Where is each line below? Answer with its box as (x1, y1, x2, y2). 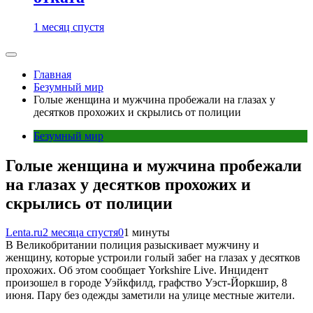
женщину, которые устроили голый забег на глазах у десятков (6, 252, 300, 264)
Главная (34, 68, 71, 80)
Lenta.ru (6, 226, 43, 239)
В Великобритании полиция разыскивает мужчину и (6, 239, 259, 252)
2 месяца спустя (43, 226, 118, 239)
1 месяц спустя (34, 20, 104, 33)
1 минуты (124, 226, 170, 239)
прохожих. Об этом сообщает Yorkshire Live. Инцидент (6, 264, 268, 277)
